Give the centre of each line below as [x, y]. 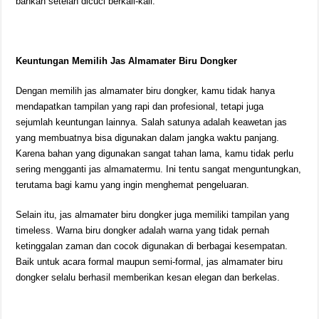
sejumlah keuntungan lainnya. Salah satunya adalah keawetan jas [152, 122]
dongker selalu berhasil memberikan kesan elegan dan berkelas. [148, 277]
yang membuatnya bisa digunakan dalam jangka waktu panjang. [148, 138]
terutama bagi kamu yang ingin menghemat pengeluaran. [133, 185]
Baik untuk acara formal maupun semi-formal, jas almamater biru [150, 262]
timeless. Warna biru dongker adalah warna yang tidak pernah [143, 230]
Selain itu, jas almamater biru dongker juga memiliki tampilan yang [153, 215]
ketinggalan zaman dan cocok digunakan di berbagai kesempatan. [152, 246]
